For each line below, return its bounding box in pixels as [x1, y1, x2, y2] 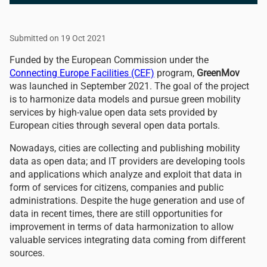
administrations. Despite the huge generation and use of [10, 195, 245, 206]
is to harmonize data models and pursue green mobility [10, 94, 241, 105]
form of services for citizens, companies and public [10, 182, 223, 193]
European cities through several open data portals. [10, 120, 220, 131]
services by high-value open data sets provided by [10, 107, 218, 118]
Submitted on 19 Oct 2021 [10, 33, 106, 43]
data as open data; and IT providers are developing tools [10, 156, 245, 167]
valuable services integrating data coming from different [10, 234, 246, 246]
